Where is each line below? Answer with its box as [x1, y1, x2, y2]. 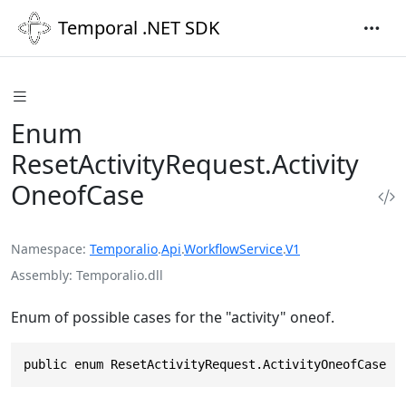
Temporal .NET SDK [58, 15, 219, 40]
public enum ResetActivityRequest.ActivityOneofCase [24, 356, 386, 372]
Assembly [11, 266, 69, 284]
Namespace [11, 239, 82, 257]
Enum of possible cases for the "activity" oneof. [11, 306, 334, 327]
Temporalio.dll [76, 266, 163, 284]
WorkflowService [184, 239, 283, 257]
